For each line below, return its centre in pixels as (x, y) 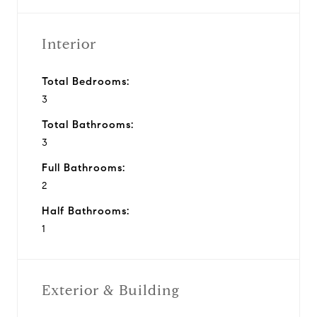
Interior (69, 44)
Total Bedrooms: (86, 81)
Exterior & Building (111, 290)
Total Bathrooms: (88, 124)
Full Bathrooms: (83, 167)
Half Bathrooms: (86, 211)
